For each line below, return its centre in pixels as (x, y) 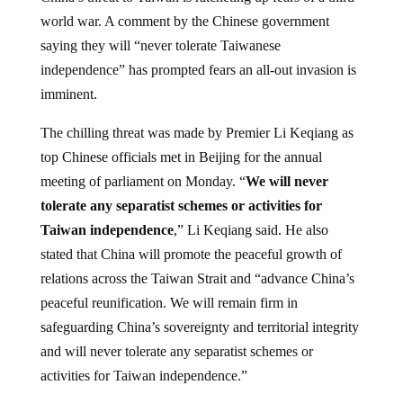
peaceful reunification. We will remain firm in (169, 288)
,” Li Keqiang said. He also (251, 215)
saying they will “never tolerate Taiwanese (160, 31)
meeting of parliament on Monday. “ (143, 166)
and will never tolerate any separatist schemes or (176, 336)
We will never (287, 166)
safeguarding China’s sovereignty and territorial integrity (199, 312)
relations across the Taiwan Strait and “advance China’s (197, 264)
